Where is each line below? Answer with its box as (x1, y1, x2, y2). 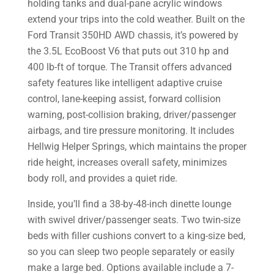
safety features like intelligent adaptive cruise (27, 77, 222, 89)
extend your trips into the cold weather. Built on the (27, 13, 245, 25)
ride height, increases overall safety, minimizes (27, 157, 227, 168)
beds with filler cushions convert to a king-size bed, (27, 230, 245, 242)
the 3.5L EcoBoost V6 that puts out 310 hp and (27, 45, 229, 57)
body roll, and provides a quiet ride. (27, 172, 177, 184)
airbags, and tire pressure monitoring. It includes (27, 125, 234, 136)
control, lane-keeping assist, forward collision (27, 93, 221, 105)
